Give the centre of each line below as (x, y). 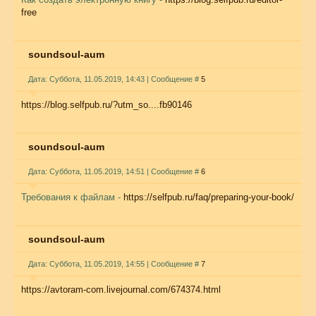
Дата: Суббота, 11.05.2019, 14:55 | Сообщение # (115, 264)
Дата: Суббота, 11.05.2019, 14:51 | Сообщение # (115, 171)
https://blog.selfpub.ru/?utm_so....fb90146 (107, 105)
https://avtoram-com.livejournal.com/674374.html (121, 290)
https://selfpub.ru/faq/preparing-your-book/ (209, 197)
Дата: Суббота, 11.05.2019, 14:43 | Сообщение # (115, 79)
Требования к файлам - (72, 197)
